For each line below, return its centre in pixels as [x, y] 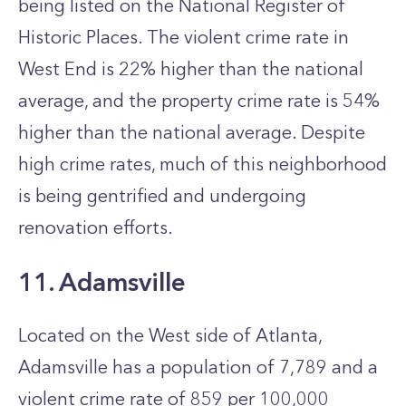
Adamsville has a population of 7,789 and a [198, 367]
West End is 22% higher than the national [191, 69]
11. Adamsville [102, 282]
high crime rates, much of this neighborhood [203, 164]
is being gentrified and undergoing [162, 196]
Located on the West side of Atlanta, [170, 335]
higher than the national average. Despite [192, 132]
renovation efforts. [96, 227]
